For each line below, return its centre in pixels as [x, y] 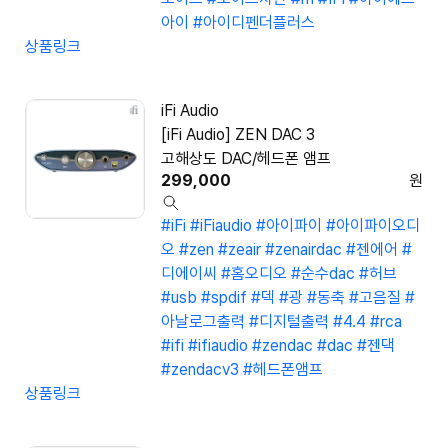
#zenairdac [303, 250]
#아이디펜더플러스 [254, 23]
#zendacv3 [200, 370]
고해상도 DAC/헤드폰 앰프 [246, 159]
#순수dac [323, 274]
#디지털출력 [289, 322]
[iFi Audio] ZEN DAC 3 [238, 135]
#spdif [224, 298]
